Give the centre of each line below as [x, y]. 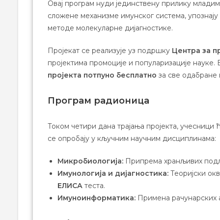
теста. [94, 185]
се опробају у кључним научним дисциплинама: [132, 138]
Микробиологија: [90, 161]
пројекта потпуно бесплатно [102, 75]
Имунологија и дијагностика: [113, 173]
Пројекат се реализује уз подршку [110, 50]
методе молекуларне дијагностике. [110, 28]
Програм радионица [98, 100]
